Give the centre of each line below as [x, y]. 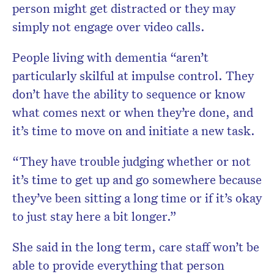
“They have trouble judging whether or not [131, 161]
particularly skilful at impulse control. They [133, 76]
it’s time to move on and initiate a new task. [135, 131]
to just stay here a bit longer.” [94, 216]
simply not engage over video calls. [109, 27]
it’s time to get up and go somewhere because [137, 180]
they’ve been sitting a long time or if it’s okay [137, 198]
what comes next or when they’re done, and [133, 112]
